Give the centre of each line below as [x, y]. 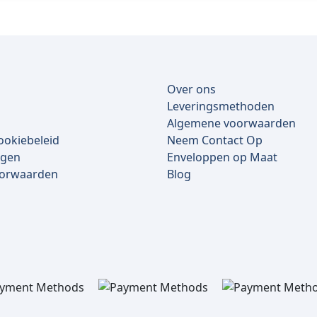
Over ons [191, 90]
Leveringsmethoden [221, 106]
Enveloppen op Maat [222, 157]
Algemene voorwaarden [231, 123]
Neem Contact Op [215, 140]
